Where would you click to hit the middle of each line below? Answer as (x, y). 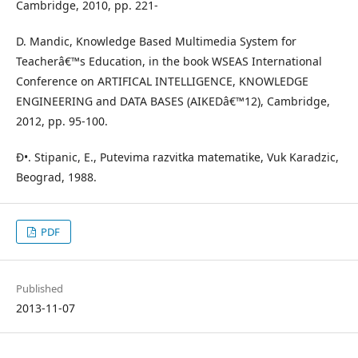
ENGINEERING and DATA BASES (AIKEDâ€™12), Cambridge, (173, 101)
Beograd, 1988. (56, 177)
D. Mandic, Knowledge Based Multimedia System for (156, 41)
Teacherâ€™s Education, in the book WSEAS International (169, 61)
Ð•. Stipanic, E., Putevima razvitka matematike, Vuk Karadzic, (177, 157)
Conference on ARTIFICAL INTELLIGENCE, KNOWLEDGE (162, 81)
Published (40, 288)
